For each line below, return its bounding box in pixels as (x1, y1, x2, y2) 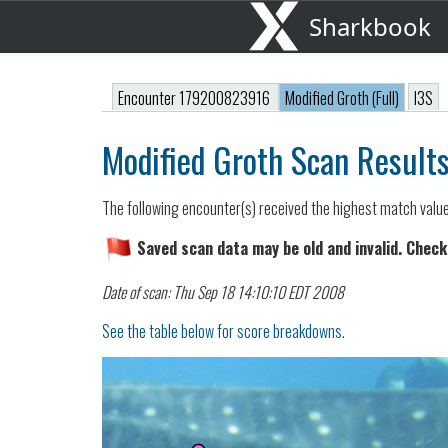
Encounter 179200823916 (118, 86, 273, 110)
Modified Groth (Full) (285, 86, 399, 110)
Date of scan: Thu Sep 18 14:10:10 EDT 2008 (102, 280, 344, 304)
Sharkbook (308, 9, 431, 43)
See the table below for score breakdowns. (102, 319, 345, 343)
